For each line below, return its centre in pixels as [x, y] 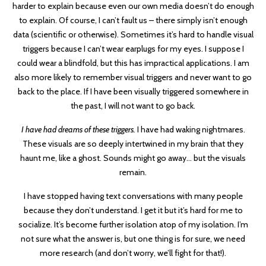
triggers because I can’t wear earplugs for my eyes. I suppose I [133, 49]
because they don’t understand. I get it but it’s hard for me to [133, 210]
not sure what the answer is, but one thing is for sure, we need [133, 239]
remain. [133, 172]
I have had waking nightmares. [190, 130]
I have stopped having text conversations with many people [133, 196]
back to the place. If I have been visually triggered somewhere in [133, 92]
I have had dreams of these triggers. [78, 130]
